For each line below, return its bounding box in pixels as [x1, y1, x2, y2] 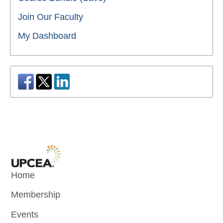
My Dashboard [18, 30, 76, 41]
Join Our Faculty [18, 11, 83, 22]
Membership [11, 190, 61, 200]
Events [11, 209, 39, 220]
